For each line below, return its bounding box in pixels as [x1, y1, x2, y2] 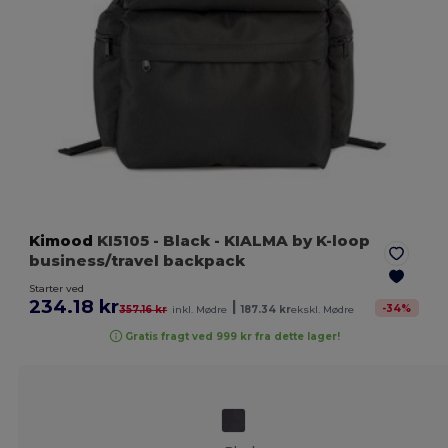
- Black [153, 231, 211, 251]
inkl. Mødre [172, 303, 228, 317]
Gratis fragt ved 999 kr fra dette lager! [125, 329, 341, 343]
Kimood [29, 231, 94, 251]
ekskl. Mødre [291, 303, 355, 317]
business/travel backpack [29, 251, 246, 271]
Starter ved [29, 282, 85, 296]
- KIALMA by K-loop [210, 231, 371, 251]
